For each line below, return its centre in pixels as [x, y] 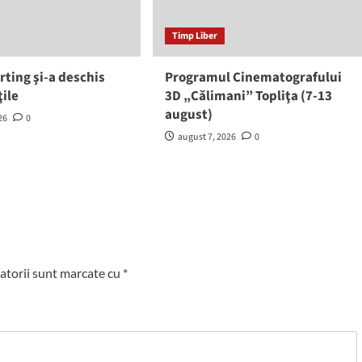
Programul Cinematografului [253, 78]
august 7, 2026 [206, 137]
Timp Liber [194, 36]
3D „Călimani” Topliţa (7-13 [248, 97]
